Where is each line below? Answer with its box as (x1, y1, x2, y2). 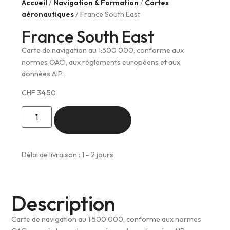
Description (11, 190, 116, 217)
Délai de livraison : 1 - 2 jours (22, 150, 114, 160)
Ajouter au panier (64, 116, 121, 125)
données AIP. (22, 69, 64, 79)
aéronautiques (22, 10, 74, 20)
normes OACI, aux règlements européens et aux (22, 57, 181, 67)
